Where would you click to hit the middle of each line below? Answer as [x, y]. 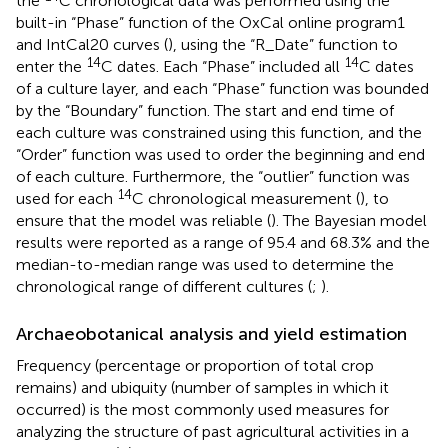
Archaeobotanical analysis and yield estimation [211, 333]
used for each [66, 198]
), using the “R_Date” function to [283, 44]
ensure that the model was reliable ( [143, 220]
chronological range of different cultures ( [164, 286]
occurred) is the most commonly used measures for [202, 409]
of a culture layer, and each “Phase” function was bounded [222, 88]
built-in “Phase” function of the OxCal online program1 [210, 22]
